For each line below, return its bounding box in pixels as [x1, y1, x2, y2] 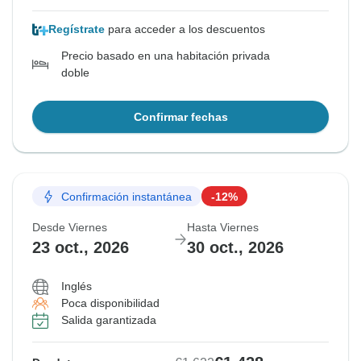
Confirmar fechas [133, 110, 228, 124]
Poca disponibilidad [61, 297, 160, 310]
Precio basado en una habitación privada [61, 49, 270, 63]
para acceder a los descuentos [105, 23, 265, 36]
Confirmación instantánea [61, 189, 192, 203]
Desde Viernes [32, 221, 107, 234]
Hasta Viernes [187, 221, 259, 234]
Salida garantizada [61, 313, 156, 327]
